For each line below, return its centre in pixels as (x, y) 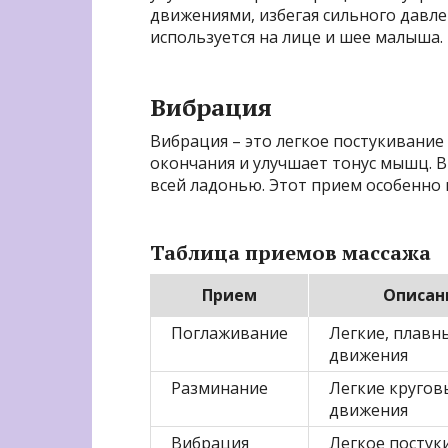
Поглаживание (229, 333)
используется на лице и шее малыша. (296, 37)
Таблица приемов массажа (290, 253)
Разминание (219, 388)
